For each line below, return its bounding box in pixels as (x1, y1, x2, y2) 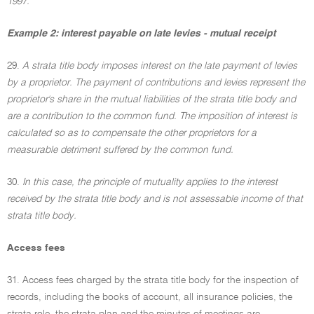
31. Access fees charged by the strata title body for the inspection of (7, 275, 299, 285)
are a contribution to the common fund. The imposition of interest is (7, 111, 297, 121)
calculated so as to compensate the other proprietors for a (7, 128, 257, 138)
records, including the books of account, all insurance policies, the (7, 292, 292, 302)
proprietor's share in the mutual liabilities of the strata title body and (7, 95, 296, 104)
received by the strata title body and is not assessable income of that (7, 194, 303, 204)
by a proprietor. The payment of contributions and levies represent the (7, 78, 305, 88)
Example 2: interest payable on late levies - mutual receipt (7, 29, 275, 39)
